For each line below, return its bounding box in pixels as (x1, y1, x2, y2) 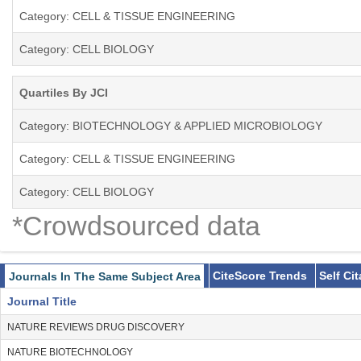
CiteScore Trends (213, 269, 307, 283)
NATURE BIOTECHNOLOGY (7, 346, 133, 359)
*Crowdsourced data (12, 210, 260, 242)
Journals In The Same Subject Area (9, 270, 201, 284)
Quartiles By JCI (19, 86, 108, 100)
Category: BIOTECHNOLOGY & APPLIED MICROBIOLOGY (19, 119, 322, 133)
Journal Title (7, 295, 77, 309)
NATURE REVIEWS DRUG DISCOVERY (7, 322, 185, 334)
